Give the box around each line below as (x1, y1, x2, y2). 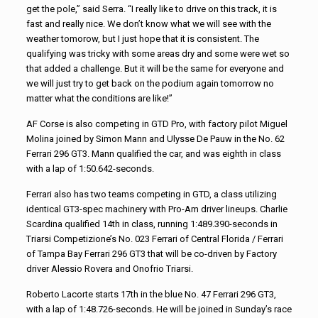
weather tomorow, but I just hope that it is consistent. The (26, 33, 259, 44)
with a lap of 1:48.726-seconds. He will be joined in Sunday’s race (26, 304, 292, 314)
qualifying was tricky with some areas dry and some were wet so (26, 48, 290, 59)
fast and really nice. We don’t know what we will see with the (26, 18, 271, 29)
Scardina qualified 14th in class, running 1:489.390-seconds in (26, 219, 278, 229)
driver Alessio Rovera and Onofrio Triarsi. (26, 263, 193, 274)
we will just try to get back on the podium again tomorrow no (26, 78, 274, 89)
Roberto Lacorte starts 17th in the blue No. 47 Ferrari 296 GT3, (26, 289, 276, 300)
